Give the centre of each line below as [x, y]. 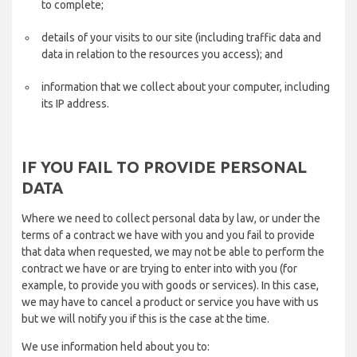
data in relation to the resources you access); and [162, 54]
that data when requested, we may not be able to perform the [173, 252]
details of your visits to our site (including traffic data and [181, 37]
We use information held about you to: [116, 347]
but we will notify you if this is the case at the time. [145, 319]
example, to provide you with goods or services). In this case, [170, 285]
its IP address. [75, 104]
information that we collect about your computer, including [186, 87]
